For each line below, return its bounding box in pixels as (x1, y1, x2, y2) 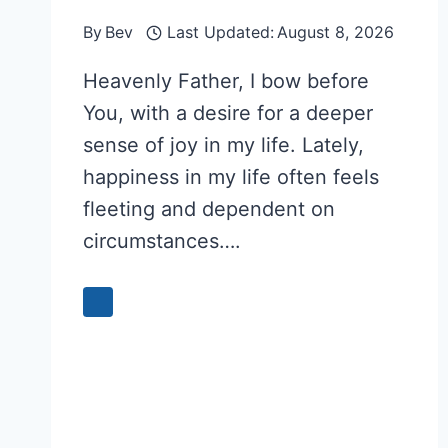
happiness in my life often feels (83, 165, 379, 190)
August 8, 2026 (276, 22, 394, 43)
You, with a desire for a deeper (83, 101, 373, 126)
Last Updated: (166, 22, 274, 43)
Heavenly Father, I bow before (83, 69, 369, 94)
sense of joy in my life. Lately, (83, 133, 364, 158)
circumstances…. (83, 229, 241, 254)
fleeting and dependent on (83, 197, 335, 222)
